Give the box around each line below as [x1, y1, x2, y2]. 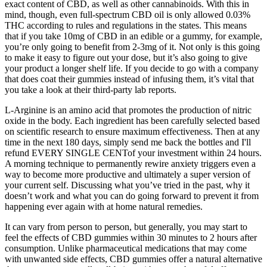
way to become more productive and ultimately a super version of [5, 169, 250, 180]
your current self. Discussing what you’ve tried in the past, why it [5, 180, 250, 191]
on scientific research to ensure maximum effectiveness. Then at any [5, 126, 260, 137]
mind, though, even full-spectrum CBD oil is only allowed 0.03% [5, 10, 250, 20]
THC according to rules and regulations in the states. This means [5, 20, 247, 31]
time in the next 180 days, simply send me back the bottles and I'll [5, 137, 251, 148]
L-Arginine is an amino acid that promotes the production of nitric [5, 105, 252, 116]
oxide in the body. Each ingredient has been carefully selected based [5, 116, 260, 126]
